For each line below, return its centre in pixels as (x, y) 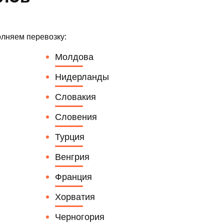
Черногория (79, 217)
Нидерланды (82, 77)
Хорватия (75, 197)
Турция (69, 137)
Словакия (75, 97)
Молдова (74, 57)
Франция (73, 177)
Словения (76, 117)
